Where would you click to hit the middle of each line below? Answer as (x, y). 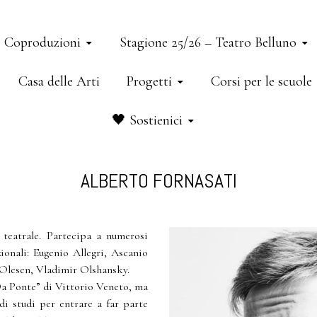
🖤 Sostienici (147, 120)
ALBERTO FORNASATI (158, 181)
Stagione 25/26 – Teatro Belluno (208, 42)
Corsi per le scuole (261, 81)
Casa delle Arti (59, 81)
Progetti (149, 81)
